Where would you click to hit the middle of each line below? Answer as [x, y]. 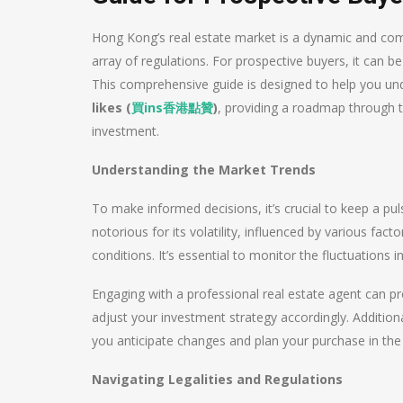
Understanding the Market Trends [204, 169]
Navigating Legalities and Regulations [217, 379]
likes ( [112, 107]
